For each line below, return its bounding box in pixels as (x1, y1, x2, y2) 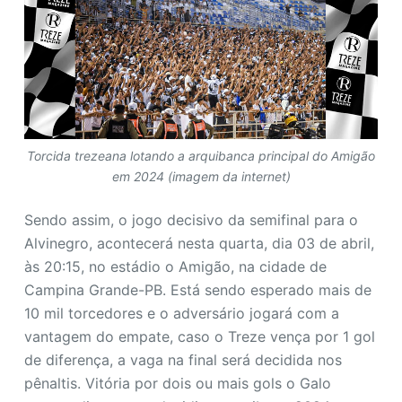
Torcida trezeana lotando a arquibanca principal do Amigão (27, 148, 375, 164)
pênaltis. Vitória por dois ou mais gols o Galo (23, 374, 331, 393)
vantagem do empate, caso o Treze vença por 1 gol (23, 328, 375, 346)
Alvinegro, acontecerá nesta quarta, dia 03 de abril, (23, 234, 374, 253)
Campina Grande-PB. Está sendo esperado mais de (23, 281, 371, 300)
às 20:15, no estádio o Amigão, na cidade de (23, 258, 327, 276)
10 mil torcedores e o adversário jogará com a (23, 304, 339, 323)
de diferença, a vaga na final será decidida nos (23, 351, 342, 370)
